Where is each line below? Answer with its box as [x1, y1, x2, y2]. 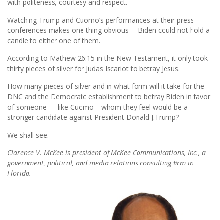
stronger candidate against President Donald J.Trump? [7, 112, 179, 122]
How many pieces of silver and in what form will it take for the [7, 81, 204, 91]
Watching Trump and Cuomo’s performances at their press [7, 15, 194, 25]
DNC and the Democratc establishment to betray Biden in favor [7, 91, 210, 101]
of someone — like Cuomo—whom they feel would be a [7, 102, 188, 111]
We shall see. [7, 130, 49, 139]
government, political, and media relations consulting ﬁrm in [7, 158, 193, 167]
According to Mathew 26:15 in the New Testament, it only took [7, 53, 208, 63]
